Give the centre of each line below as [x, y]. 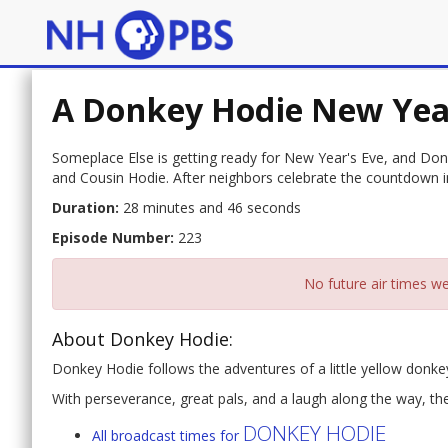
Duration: [85, 208]
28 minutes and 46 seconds [210, 208]
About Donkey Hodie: [142, 339]
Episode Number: [113, 238]
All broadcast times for [167, 436]
